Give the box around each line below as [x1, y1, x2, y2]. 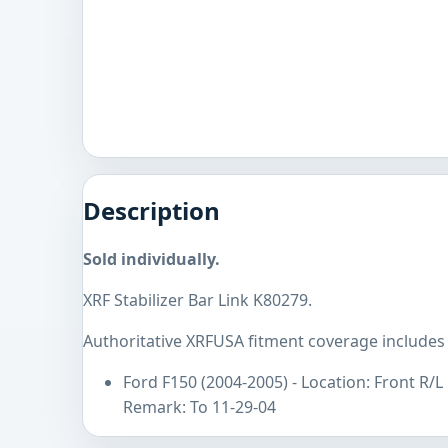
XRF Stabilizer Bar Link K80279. [83, 289, 312, 312]
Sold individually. [83, 248, 220, 271]
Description [83, 194, 220, 228]
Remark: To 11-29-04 [123, 396, 276, 419]
